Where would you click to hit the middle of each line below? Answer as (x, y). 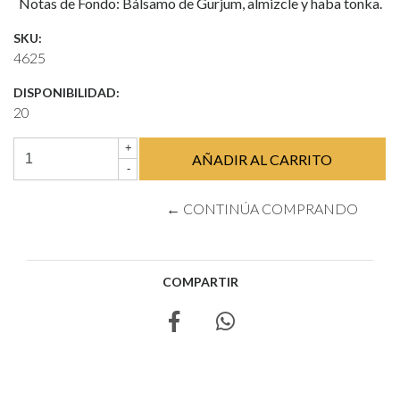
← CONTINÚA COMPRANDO (262, 208)
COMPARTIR (200, 282)
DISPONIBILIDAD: (67, 92)
